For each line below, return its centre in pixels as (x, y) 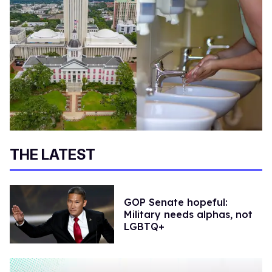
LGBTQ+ (144, 226)
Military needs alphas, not (188, 214)
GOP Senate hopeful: (175, 202)
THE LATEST (53, 154)
